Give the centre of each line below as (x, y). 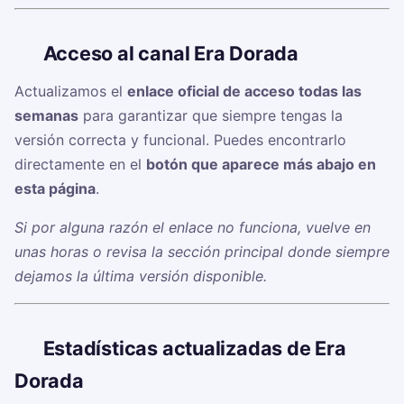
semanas (46, 116)
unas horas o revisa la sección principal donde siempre (202, 252)
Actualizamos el (71, 92)
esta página (55, 189)
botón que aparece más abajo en (261, 165)
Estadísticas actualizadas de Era (194, 349)
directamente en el (80, 165)
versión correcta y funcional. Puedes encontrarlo (180, 140)
